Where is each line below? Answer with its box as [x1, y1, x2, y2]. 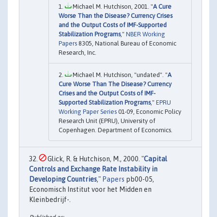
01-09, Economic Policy [117, 108, 181, 116]
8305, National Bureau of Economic [77, 40, 176, 47]
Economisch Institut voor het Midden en [29, 186, 152, 194]
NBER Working [126, 31, 165, 38]
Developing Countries [29, 175, 97, 184]
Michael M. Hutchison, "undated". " [71, 71, 168, 79]
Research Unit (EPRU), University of [59, 117, 155, 125]
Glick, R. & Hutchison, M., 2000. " [46, 155, 144, 163]
